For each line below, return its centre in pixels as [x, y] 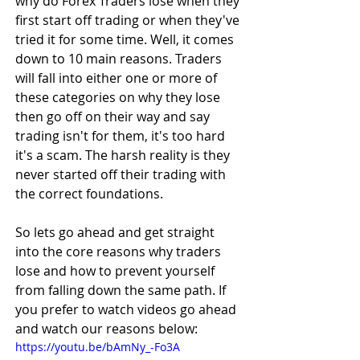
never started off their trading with [122, 174]
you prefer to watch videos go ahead [127, 309]
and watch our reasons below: [106, 329]
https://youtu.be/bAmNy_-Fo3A [98, 347]
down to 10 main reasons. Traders [120, 59]
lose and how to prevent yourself [117, 271]
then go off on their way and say [114, 117]
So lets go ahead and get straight [117, 232]
